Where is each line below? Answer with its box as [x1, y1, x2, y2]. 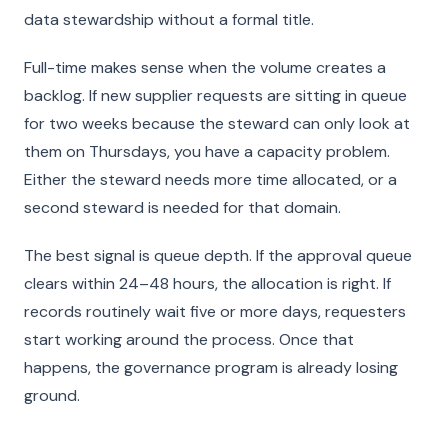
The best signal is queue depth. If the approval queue [24, 245, 412, 266]
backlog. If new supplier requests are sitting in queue [24, 85, 407, 106]
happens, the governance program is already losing [24, 357, 398, 378]
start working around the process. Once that [24, 329, 354, 350]
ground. [24, 385, 80, 406]
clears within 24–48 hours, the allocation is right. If [24, 273, 391, 294]
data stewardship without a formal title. [24, 9, 314, 30]
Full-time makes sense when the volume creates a [24, 57, 386, 78]
